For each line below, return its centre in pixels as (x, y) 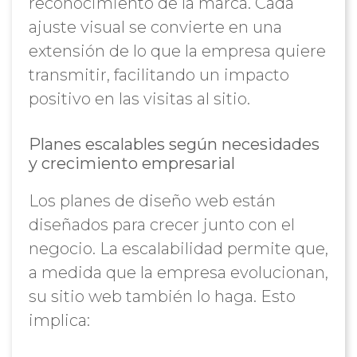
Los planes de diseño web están (152, 201)
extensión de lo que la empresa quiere (177, 51)
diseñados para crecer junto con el (161, 225)
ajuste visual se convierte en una (155, 27)
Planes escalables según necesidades (174, 144)
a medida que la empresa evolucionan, (178, 273)
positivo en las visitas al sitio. (139, 99)
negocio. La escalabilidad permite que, (178, 249)
